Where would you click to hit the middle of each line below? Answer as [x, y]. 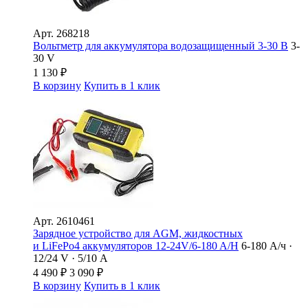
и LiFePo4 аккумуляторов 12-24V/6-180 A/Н [136, 245]
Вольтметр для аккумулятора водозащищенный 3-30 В [161, 45]
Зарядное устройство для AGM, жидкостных [138, 233]
